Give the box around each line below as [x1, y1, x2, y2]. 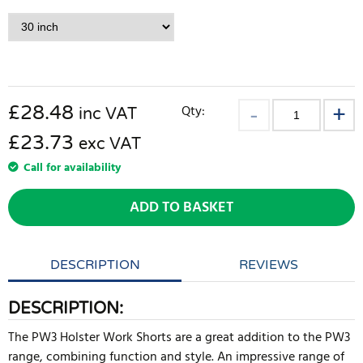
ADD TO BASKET [130, 196, 233, 220]
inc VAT [79, 105, 137, 124]
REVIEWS [238, 257, 298, 273]
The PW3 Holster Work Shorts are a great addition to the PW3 [8, 327, 350, 348]
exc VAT [79, 135, 141, 154]
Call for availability [23, 159, 121, 177]
